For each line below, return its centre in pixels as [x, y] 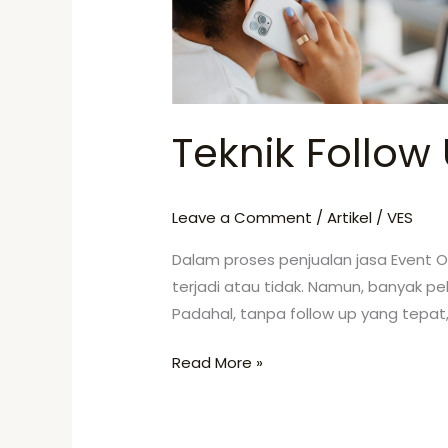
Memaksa [207, 79]
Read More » [218, 363]
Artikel [350, 217]
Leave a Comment [242, 217]
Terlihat [199, 52]
